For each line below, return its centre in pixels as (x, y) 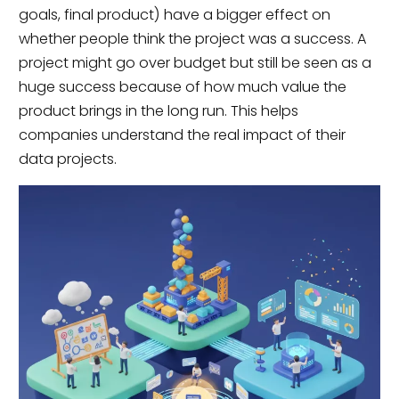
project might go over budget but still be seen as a (195, 63)
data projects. (67, 159)
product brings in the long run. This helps (158, 111)
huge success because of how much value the (182, 87)
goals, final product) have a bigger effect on (174, 15)
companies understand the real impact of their (182, 135)
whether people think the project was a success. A (192, 39)
